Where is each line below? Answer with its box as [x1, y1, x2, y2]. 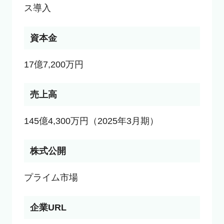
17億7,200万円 [23, 59, 83, 69]
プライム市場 [23, 172, 78, 182]
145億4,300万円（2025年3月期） [23, 115, 158, 126]
